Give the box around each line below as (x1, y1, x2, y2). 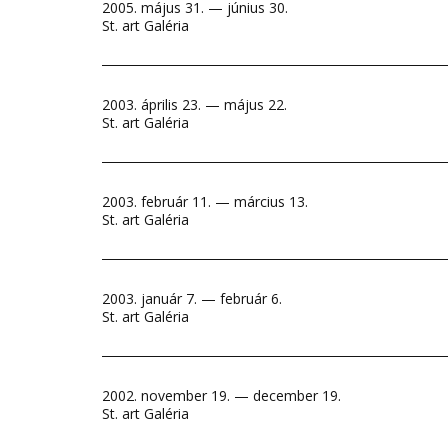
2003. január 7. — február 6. (102, 289, 282, 308)
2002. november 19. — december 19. (102, 386, 341, 405)
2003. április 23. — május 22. (102, 95, 287, 114)
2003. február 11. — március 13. (102, 192, 308, 211)
